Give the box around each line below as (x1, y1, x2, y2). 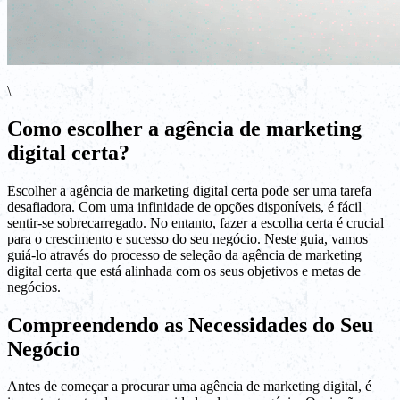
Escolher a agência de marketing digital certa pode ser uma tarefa (7, 182, 371, 198)
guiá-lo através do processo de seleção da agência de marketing (7, 246, 362, 262)
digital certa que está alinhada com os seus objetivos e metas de (7, 262, 361, 279)
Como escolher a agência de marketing (7, 116, 362, 140)
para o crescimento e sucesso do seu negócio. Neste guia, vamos (7, 230, 368, 246)
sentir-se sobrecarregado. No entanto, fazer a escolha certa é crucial (7, 214, 384, 230)
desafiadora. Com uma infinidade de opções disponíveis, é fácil (7, 198, 362, 214)
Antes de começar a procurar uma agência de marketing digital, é (7, 379, 371, 395)
